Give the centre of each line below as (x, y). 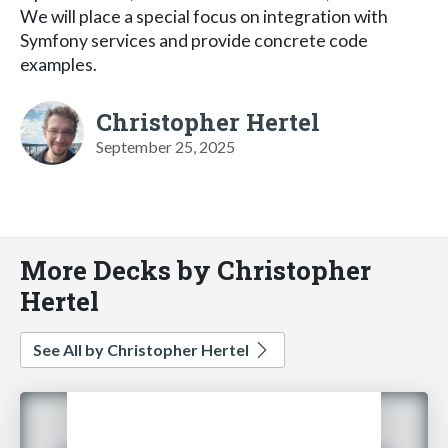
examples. (58, 64)
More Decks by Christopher (195, 269)
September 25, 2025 (165, 146)
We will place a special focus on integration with (204, 16)
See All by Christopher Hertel (142, 349)
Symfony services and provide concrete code (194, 40)
